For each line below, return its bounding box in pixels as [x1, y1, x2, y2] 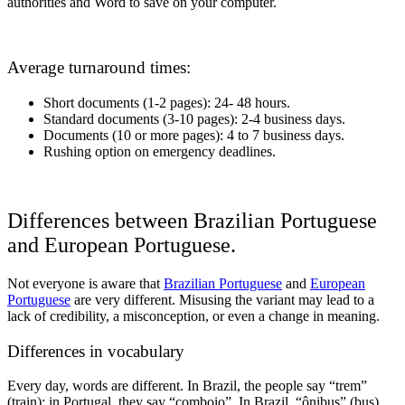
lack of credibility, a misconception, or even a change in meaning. [7, 307, 380, 324]
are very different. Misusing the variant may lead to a [71, 291, 374, 307]
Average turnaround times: [7, 58, 195, 78]
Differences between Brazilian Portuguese [7, 209, 377, 233]
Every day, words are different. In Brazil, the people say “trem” [7, 378, 367, 394]
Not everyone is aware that [7, 275, 164, 291]
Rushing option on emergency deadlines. [43, 144, 279, 160]
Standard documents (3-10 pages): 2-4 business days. [43, 111, 349, 127]
